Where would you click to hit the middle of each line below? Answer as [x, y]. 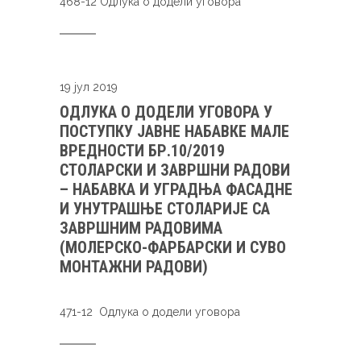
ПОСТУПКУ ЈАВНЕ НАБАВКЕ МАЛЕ [174, 131]
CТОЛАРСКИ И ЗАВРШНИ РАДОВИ [175, 170]
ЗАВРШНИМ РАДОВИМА [141, 228]
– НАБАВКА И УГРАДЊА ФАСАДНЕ [176, 189]
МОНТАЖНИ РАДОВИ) [134, 267]
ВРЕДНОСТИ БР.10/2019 [142, 151]
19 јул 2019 [89, 87]
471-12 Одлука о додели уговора [150, 312]
